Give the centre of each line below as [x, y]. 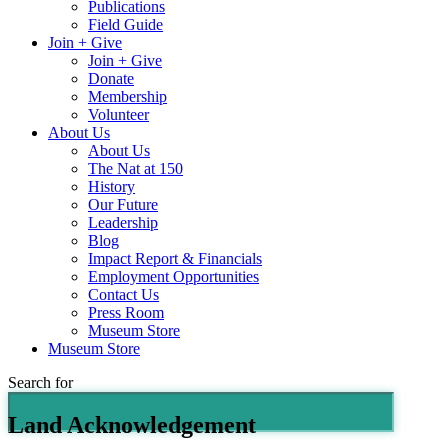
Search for [40, 382]
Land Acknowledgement [132, 424]
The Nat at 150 [135, 168]
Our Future [123, 204]
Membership [127, 96]
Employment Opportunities [173, 276]
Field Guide [125, 24]
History [111, 186]
